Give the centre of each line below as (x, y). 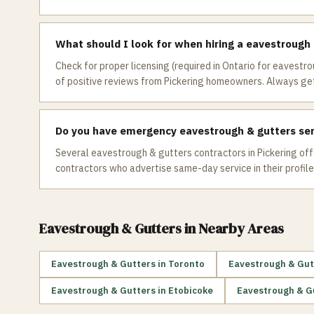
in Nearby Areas (233, 228)
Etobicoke (191, 291)
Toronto (186, 264)
